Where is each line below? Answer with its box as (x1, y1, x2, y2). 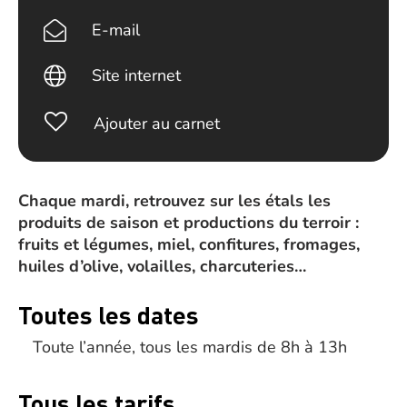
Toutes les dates (18, 299, 199, 330)
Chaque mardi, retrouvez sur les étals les (18, 190, 331, 212)
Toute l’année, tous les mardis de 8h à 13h (33, 336, 347, 358)
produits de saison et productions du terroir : (18, 212, 359, 233)
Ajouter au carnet (93, 113, 220, 134)
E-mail (92, 19, 141, 41)
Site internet (92, 65, 182, 86)
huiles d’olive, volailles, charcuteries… (18, 255, 306, 277)
